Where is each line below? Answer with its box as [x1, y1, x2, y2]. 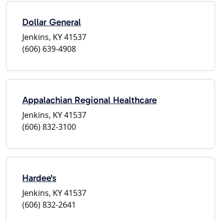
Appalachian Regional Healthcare [22, 94, 157, 106]
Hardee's [22, 172, 56, 184]
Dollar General [22, 16, 81, 28]
